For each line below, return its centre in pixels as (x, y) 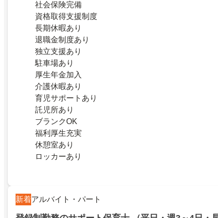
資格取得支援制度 (66, 16)
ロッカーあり (58, 156)
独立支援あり (58, 51)
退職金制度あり (62, 39)
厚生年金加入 (58, 74)
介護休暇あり (58, 86)
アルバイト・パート (66, 199)
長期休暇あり (58, 28)
